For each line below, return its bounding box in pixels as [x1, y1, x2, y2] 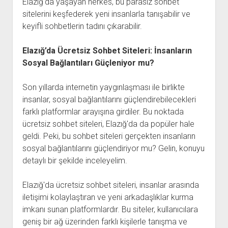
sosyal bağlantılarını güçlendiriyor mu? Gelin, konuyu [22, 144, 205, 153]
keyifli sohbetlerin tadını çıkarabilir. [22, 21, 142, 31]
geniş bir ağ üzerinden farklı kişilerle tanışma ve [22, 217, 187, 226]
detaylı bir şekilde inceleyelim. [22, 156, 127, 165]
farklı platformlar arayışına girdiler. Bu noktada [22, 107, 184, 117]
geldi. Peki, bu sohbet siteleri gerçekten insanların [22, 131, 195, 141]
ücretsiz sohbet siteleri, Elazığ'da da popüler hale [22, 119, 194, 129]
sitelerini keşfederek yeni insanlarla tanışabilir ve [22, 9, 190, 19]
